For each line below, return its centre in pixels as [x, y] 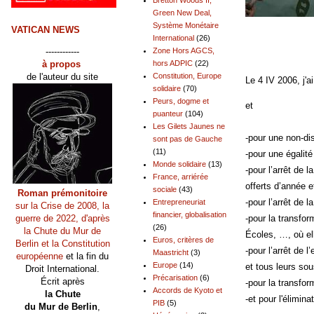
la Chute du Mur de [62, 231]
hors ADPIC [173, 63]
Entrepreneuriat [179, 202]
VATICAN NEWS [46, 29]
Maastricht [171, 252]
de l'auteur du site [62, 76]
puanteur [168, 113]
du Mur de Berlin [61, 306]
